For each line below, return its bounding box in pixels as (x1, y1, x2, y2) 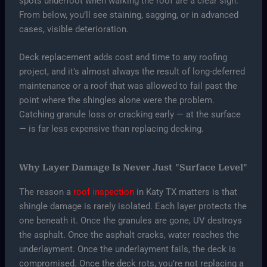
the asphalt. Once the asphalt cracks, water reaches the (19, 229, 240, 240)
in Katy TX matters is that (134, 186, 238, 197)
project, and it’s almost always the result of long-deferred (19, 66, 246, 77)
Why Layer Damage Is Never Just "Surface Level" (19, 162, 248, 173)
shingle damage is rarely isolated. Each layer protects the (19, 200, 247, 212)
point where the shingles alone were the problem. (19, 95, 215, 106)
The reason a (19, 186, 74, 197)
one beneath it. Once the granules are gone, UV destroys (19, 215, 243, 226)
